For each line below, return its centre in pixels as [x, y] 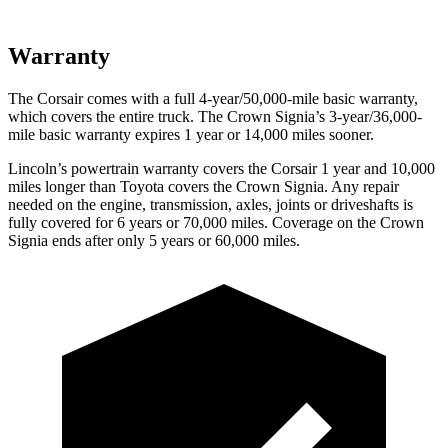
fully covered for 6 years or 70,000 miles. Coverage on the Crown [216, 222]
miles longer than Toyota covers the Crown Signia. [168, 186]
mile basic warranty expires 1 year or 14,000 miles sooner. [191, 134]
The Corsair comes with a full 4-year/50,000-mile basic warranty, [213, 98]
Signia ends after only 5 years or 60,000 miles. [154, 240]
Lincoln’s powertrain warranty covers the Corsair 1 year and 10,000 [221, 168]
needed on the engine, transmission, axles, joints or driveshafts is [210, 204]
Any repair [363, 186]
